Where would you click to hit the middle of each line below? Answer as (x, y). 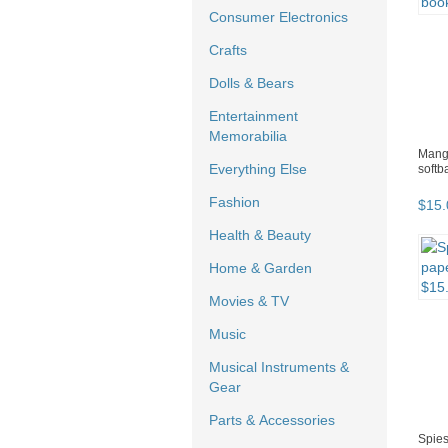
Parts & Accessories (272, 420)
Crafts (228, 50)
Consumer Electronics (278, 17)
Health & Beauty (260, 235)
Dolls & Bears (251, 83)
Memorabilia (248, 136)
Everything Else (258, 169)
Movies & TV (249, 301)
